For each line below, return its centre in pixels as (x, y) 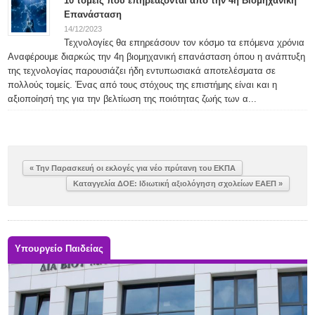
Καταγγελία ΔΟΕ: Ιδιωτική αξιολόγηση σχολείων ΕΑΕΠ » (178, 184)
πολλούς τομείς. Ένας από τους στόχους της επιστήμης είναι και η (143, 85)
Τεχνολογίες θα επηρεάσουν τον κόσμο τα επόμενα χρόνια (185, 43)
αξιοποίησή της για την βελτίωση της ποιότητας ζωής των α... (133, 99)
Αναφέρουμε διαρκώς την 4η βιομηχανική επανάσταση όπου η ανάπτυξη (157, 57)
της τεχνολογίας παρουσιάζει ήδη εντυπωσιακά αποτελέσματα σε (142, 71)
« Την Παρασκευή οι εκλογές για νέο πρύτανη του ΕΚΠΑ (133, 168)
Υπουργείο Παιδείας (59, 249)
